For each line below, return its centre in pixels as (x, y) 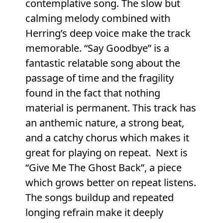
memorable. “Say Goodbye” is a (97, 48)
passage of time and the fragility (99, 78)
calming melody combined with (98, 18)
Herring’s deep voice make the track (108, 33)
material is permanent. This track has (111, 108)
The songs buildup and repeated (99, 198)
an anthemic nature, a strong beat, (105, 123)
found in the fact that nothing (93, 93)
